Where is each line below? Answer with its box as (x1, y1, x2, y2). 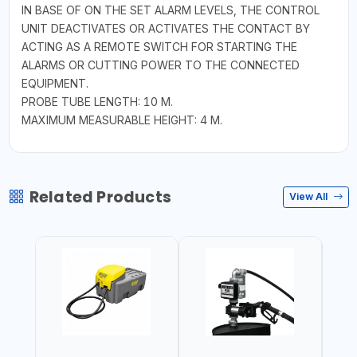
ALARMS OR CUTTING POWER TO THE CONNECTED (21, 57, 300, 72)
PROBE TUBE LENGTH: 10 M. (21, 94, 173, 108)
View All (289, 190, 330, 202)
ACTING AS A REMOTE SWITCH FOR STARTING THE (21, 39, 297, 53)
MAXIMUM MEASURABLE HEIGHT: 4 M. (21, 112, 222, 127)
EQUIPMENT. (21, 76, 88, 90)
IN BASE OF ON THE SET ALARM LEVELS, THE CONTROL (21, 2, 320, 17)
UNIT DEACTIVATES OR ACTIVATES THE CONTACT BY (21, 21, 310, 35)
